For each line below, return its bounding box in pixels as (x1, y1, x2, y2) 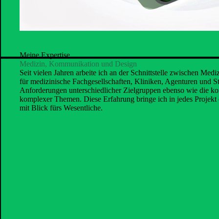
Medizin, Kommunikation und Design (20, 60, 137, 68)
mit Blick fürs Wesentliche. (20, 104, 103, 112)
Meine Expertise (20, 51, 70, 59)
